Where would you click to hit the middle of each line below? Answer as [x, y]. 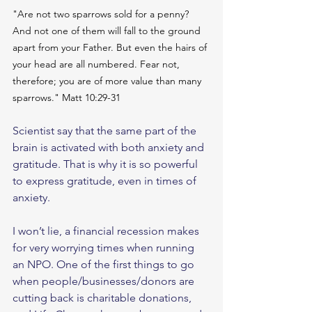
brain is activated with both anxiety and [110, 148]
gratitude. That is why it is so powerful [107, 164]
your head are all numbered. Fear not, [97, 64]
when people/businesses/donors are [105, 281]
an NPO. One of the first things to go [105, 265]
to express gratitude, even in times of [106, 181]
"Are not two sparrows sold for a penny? [102, 14]
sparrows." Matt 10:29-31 [67, 98]
